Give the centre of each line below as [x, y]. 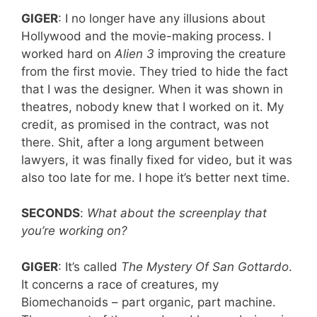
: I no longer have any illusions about [162, 18]
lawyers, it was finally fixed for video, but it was [157, 160]
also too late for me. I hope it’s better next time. [156, 177]
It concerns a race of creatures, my [120, 284]
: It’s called [90, 266]
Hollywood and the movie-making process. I [146, 36]
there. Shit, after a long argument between [143, 142]
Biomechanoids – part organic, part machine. [149, 302]
